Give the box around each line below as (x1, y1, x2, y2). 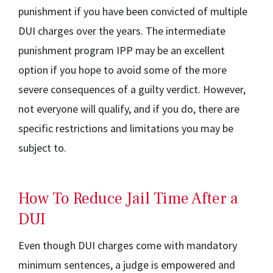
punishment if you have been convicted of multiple (18, 4, 247, 18)
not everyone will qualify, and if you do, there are (18, 102, 239, 116)
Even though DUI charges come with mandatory (18, 238, 237, 252)
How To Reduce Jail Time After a (18, 188, 238, 209)
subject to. (18, 141, 66, 155)
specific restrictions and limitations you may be (18, 121, 233, 135)
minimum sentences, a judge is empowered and (18, 258, 235, 272)
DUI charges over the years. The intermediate (18, 24, 225, 38)
